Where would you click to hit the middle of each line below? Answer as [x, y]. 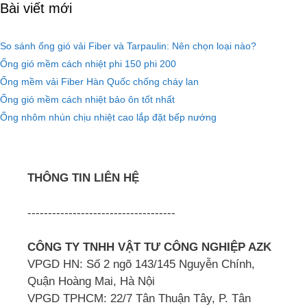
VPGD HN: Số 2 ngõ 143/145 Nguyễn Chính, [141, 264]
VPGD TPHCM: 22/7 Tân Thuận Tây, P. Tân [139, 298]
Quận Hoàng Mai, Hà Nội [91, 281]
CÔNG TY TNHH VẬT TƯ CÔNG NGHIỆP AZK [149, 247]
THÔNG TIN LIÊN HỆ [83, 178]
